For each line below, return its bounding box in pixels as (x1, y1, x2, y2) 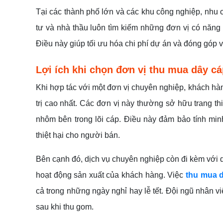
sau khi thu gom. (36, 203, 94, 211)
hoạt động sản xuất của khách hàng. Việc (36, 171, 186, 179)
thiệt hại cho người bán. (36, 131, 120, 139)
